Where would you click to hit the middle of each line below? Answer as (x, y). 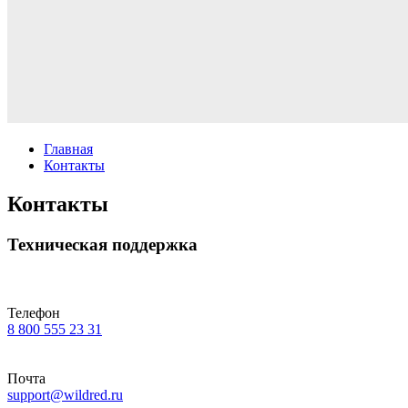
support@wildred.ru (65, 394)
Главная (68, 149)
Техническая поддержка (102, 244)
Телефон (34, 312)
